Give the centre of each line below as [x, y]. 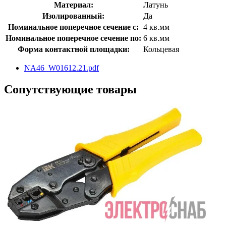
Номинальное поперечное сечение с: [73, 27]
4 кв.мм [156, 27]
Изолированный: [73, 16]
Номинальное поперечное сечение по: [73, 38]
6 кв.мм [156, 38]
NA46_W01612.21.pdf [62, 68]
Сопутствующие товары [70, 89]
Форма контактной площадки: [73, 49]
